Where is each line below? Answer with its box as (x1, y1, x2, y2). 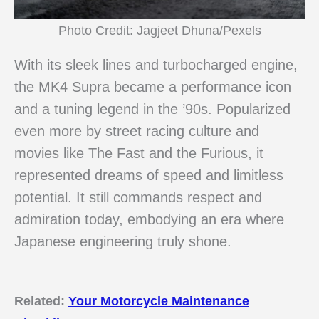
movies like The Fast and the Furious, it (14, 145, 263, 162)
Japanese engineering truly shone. (14, 234, 231, 250)
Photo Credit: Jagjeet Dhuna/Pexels (58, 22, 261, 38)
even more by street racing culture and (14, 123, 259, 140)
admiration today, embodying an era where (14, 211, 284, 228)
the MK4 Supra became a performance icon (14, 79, 291, 95)
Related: (14, 293, 68, 309)
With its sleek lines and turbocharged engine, (14, 57, 298, 73)
